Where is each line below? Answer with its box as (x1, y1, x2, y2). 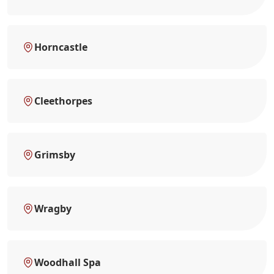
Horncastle (34, 40, 87, 54)
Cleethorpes (34, 94, 92, 108)
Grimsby (34, 147, 75, 161)
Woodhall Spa (34, 255, 101, 269)
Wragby (34, 201, 72, 215)
